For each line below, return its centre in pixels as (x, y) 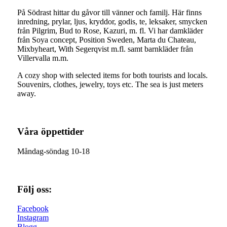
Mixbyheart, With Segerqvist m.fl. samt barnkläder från (105, 49)
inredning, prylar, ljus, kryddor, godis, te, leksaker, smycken (112, 22)
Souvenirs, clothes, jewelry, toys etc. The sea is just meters (110, 85)
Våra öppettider (50, 132)
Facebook (33, 209)
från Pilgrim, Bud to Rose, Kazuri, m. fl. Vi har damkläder (110, 31)
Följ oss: (34, 189)
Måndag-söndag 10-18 (53, 151)
